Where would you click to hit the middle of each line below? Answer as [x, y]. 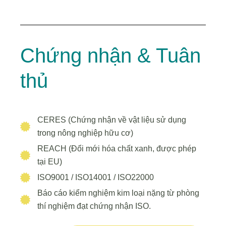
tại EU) [49, 161]
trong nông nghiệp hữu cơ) [85, 133]
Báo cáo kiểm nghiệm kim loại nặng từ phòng [118, 193]
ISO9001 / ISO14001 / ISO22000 [95, 177]
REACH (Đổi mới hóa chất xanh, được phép [117, 148]
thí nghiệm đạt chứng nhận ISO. [94, 206]
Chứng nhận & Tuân [110, 55]
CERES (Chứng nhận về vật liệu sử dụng [111, 120]
